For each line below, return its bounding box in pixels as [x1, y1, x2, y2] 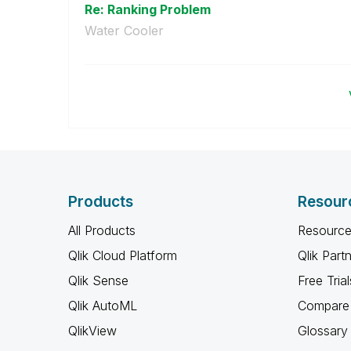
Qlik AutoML [68, 297, 137, 313]
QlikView [68, 322, 117, 338]
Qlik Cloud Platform [68, 247, 177, 263]
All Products [68, 222, 136, 238]
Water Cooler [85, 22, 164, 38]
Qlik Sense [68, 272, 128, 288]
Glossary [297, 322, 348, 338]
